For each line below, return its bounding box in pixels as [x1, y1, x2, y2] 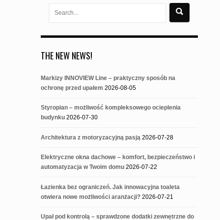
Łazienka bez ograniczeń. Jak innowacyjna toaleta [40, 183, 180, 191]
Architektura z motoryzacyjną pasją [40, 134, 140, 141]
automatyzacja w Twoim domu [40, 164, 124, 171]
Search [40, 3, 59, 11]
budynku [40, 114, 65, 121]
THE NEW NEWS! [40, 49, 92, 62]
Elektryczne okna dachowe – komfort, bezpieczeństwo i [40, 154, 195, 161]
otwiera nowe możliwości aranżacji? [40, 193, 140, 200]
